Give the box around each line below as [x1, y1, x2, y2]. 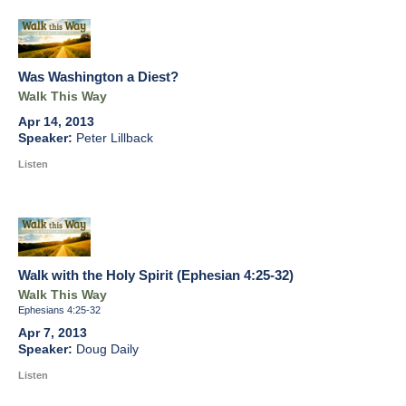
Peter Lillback [76, 131, 153, 146]
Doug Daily [76, 343, 139, 357]
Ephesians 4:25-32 [18, 304, 101, 316]
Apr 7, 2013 [18, 326, 87, 341]
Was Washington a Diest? [18, 69, 179, 85]
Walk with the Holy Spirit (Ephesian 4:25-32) [18, 267, 294, 284]
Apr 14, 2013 [18, 115, 94, 130]
